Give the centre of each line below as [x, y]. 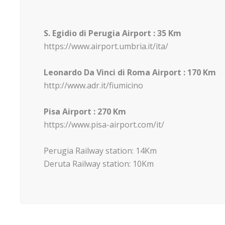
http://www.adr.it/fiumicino [93, 85]
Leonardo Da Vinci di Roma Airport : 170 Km [130, 72]
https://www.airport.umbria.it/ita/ [106, 46]
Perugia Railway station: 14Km [100, 150]
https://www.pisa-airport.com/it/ [104, 124]
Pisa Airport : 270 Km [85, 111]
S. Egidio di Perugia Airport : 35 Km [113, 33]
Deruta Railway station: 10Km [99, 163]
